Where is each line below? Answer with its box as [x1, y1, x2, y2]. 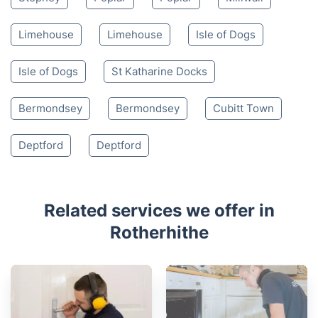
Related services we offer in [43, 199, 275, 221]
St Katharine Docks [111, 64, 207, 78]
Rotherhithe [109, 221, 209, 243]
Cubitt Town [213, 101, 274, 115]
